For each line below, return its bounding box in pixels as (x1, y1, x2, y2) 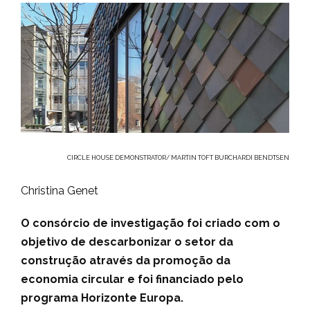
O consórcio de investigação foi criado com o (21, 217, 280, 230)
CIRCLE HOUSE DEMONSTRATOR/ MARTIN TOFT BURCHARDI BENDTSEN (67, 154, 289, 162)
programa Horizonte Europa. (21, 291, 183, 305)
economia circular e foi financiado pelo (21, 273, 244, 286)
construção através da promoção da (21, 254, 230, 268)
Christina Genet (21, 184, 98, 198)
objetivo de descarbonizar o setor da (21, 235, 233, 249)
